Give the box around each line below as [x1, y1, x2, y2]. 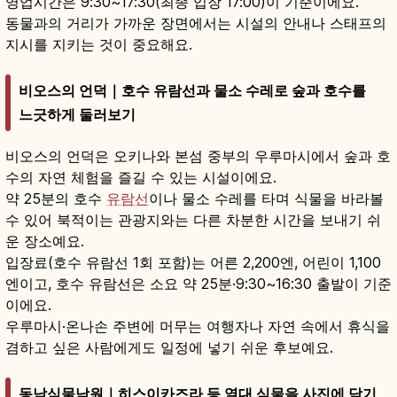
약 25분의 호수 [5, 189, 106, 207]
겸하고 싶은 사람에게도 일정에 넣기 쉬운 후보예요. [5, 338, 333, 356]
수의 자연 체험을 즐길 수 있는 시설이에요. [5, 167, 276, 186]
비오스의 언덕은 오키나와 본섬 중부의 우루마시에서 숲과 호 [5, 146, 391, 165]
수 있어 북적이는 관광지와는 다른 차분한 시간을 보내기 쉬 [5, 210, 381, 229]
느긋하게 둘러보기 [19, 105, 136, 123]
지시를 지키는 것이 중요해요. [5, 35, 192, 53]
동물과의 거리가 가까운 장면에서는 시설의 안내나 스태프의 [5, 13, 386, 32]
